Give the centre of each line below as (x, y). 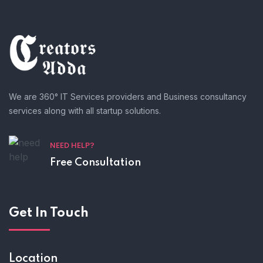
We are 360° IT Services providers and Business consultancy (128, 97)
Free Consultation (95, 163)
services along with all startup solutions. (85, 111)
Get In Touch (49, 213)
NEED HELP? (72, 146)
